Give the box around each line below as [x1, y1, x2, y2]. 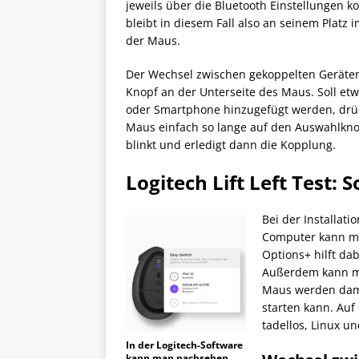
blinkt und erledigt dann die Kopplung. [126, 137, 336, 153]
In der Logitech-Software [126, 338, 243, 353]
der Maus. [126, 33, 180, 49]
